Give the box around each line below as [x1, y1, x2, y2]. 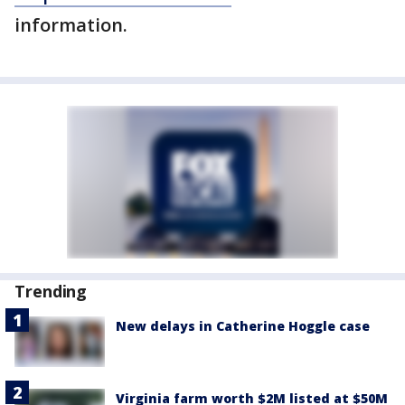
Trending [14, 280, 88, 303]
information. [14, 13, 127, 38]
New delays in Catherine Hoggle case [116, 317, 370, 335]
